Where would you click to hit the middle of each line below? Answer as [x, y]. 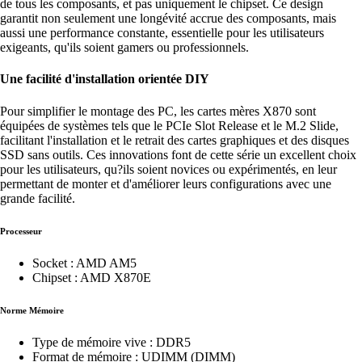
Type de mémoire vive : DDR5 [112, 342]
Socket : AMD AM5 [84, 263]
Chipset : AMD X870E [92, 277]
